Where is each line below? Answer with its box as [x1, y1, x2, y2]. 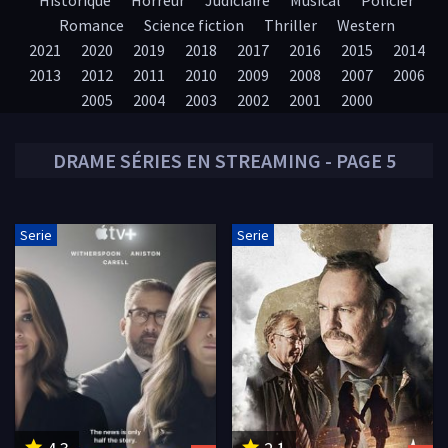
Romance [58, 15, 124, 35]
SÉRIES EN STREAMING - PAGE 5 [115, 148, 396, 173]
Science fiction [143, 15, 244, 35]
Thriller [263, 15, 317, 35]
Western [336, 15, 395, 35]
